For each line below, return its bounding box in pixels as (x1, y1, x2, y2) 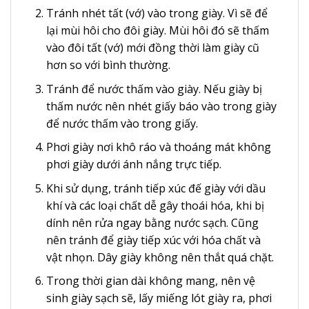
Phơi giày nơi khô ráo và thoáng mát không (46, 139, 271, 155)
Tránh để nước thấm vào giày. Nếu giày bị (46, 81, 262, 97)
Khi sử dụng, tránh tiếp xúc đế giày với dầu (46, 180, 266, 196)
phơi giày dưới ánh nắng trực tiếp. (46, 157, 221, 172)
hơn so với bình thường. (46, 57, 170, 73)
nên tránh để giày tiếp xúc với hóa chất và (46, 232, 261, 248)
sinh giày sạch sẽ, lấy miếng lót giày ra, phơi (46, 290, 272, 306)
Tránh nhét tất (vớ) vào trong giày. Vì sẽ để (46, 6, 268, 21)
